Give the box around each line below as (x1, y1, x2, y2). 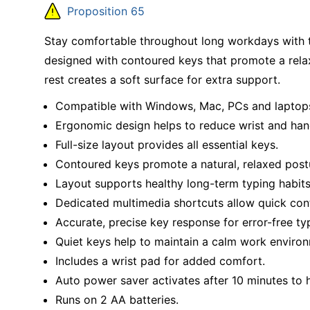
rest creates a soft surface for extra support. (44, 73, 280, 86)
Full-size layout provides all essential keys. (55, 137, 278, 152)
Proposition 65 (67, 4, 145, 18)
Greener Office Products (9, 32, 119, 44)
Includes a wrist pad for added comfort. (55, 253, 265, 268)
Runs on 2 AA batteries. (55, 292, 179, 307)
